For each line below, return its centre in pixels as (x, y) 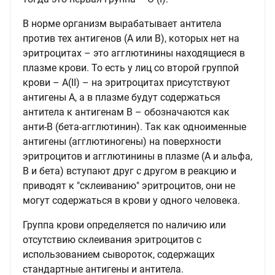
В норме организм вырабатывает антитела (122, 24)
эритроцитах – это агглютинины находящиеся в (134, 53)
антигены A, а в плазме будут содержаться (122, 97)
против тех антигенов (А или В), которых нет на (131, 38)
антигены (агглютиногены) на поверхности (122, 141)
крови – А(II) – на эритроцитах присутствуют (126, 83)
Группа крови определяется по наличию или (124, 225)
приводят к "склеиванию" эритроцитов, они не (129, 186)
